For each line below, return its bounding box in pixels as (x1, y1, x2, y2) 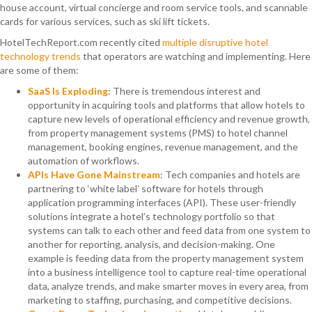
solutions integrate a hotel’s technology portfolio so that (28, 210, 275, 223)
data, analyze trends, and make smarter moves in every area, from (28, 280, 309, 292)
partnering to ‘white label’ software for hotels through (28, 182, 263, 195)
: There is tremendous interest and (108, 85, 260, 97)
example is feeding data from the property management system (28, 252, 304, 265)
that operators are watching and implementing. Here (81, 50, 311, 63)
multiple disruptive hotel (162, 36, 268, 49)
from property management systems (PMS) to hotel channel (28, 127, 288, 139)
